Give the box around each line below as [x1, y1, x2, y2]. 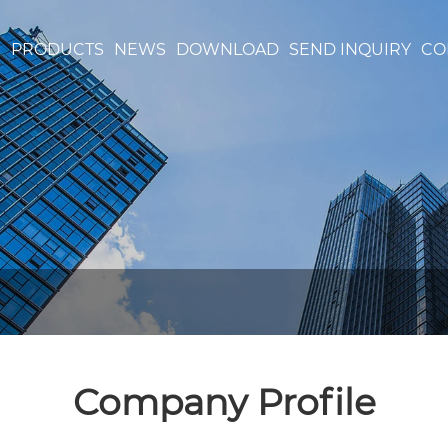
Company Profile [72, 379, 376, 424]
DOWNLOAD [176, 40, 279, 60]
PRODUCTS [11, 40, 104, 60]
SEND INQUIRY [289, 40, 411, 60]
